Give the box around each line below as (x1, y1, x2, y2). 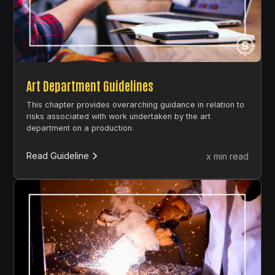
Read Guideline (26, 150, 90, 161)
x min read (206, 150, 249, 161)
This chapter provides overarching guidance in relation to (26, 99, 245, 109)
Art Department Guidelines (26, 77, 154, 93)
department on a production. (26, 123, 134, 133)
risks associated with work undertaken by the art (26, 111, 211, 121)
